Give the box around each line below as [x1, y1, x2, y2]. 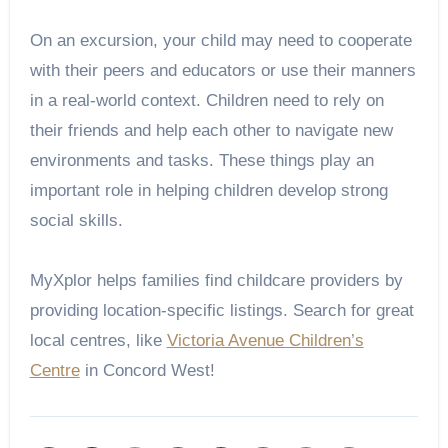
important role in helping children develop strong [29, 181, 388, 201]
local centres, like [29, 331, 167, 351]
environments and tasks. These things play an [29, 151, 374, 171]
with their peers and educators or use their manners [29, 61, 416, 81]
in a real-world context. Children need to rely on [29, 91, 384, 111]
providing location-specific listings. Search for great [29, 301, 414, 321]
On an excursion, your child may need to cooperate [29, 31, 412, 51]
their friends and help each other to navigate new [29, 121, 393, 141]
